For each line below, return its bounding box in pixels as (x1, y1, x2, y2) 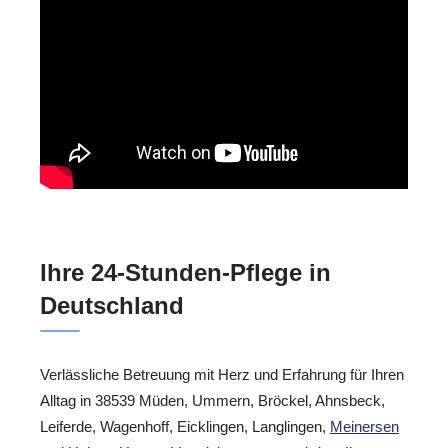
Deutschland (40, 291, 184, 319)
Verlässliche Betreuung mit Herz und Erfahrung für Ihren (40, 365, 404, 383)
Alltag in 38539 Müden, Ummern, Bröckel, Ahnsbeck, (40, 391, 385, 409)
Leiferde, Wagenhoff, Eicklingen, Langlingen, (40, 417, 330, 435)
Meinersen (330, 417, 399, 435)
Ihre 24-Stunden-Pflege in (40, 258, 331, 286)
